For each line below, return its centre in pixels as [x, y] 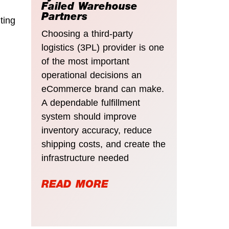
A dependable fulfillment [91, 103]
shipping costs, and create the [104, 144]
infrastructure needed [85, 158]
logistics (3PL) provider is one [103, 48]
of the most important [85, 62]
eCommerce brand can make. [103, 89]
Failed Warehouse [89, 8]
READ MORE [75, 186]
